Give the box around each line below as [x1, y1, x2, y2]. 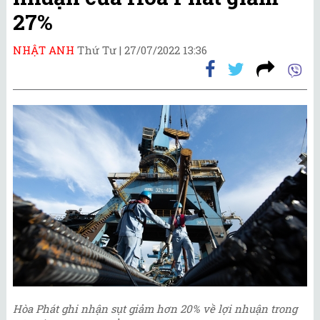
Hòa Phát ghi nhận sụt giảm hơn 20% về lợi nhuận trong [13, 301, 297, 316]
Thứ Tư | [77, 42, 124, 57]
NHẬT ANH [13, 42, 74, 57]
